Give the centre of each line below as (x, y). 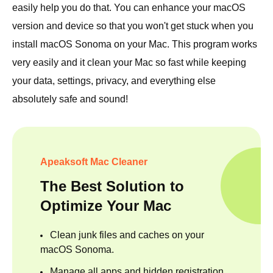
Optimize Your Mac (106, 205)
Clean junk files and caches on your (127, 235)
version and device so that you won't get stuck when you (133, 26)
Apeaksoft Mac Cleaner (94, 161)
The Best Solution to (112, 186)
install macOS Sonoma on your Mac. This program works (135, 44)
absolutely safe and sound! (70, 99)
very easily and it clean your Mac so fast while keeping (129, 62)
